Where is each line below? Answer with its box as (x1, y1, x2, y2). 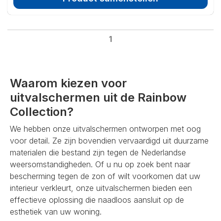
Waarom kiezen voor (10, 75, 127, 90)
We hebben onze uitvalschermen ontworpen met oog (10, 123, 201, 134)
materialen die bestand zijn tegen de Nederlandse (10, 147, 186, 157)
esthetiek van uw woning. (10, 206, 102, 217)
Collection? (10, 104, 74, 119)
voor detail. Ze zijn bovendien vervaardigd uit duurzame (10, 135, 209, 146)
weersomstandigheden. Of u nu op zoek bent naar (10, 159, 190, 169)
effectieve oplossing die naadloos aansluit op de (10, 194, 184, 205)
